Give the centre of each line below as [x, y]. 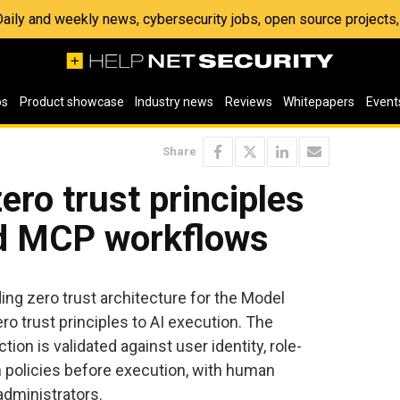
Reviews [248, 102]
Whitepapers [319, 102]
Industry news [175, 102]
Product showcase [71, 102]
